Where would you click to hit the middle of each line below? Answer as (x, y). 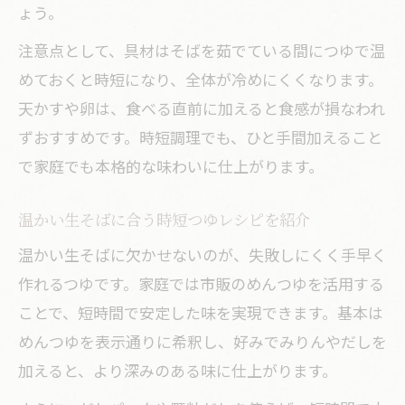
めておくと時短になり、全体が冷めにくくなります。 (201, 79)
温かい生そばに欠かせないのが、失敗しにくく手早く (202, 254)
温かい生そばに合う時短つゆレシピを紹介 (164, 219)
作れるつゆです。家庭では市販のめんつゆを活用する (201, 283)
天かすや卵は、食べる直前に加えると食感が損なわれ (202, 108)
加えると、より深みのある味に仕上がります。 (178, 370)
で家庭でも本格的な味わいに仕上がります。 (171, 166)
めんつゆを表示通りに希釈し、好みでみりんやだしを (202, 341)
